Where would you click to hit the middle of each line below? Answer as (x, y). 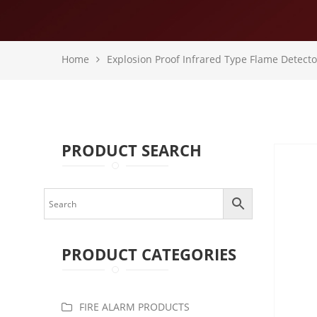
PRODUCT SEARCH (132, 150)
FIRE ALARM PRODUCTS (134, 307)
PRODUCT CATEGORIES (149, 254)
